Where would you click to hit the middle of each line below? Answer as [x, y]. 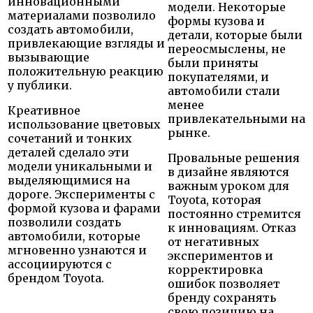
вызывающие [49, 57]
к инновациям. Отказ [232, 227]
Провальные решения [234, 158]
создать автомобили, [71, 29]
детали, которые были [235, 35]
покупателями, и [218, 77]
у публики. [40, 85]
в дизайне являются [228, 172]
